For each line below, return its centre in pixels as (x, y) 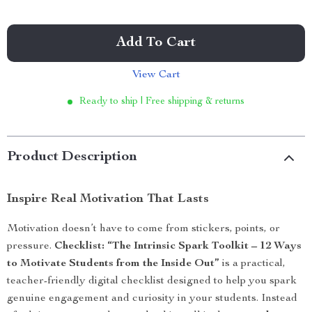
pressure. (31, 247)
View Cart (156, 75)
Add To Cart (156, 43)
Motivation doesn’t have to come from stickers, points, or (143, 229)
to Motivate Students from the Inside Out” (113, 264)
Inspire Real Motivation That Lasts (108, 199)
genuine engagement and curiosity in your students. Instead (152, 299)
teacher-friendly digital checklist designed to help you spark (152, 281)
